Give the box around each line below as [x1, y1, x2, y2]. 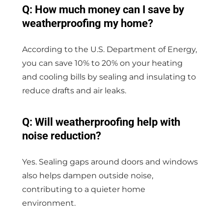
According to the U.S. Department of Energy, [22, 45, 197, 55]
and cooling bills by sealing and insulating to [22, 72, 196, 82]
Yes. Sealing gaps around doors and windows [22, 157, 198, 167]
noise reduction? [22, 130, 101, 142]
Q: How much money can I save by [22, 3, 184, 16]
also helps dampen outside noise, [22, 171, 153, 181]
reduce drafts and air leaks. [22, 86, 126, 96]
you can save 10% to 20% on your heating [22, 58, 183, 68]
